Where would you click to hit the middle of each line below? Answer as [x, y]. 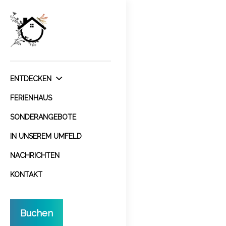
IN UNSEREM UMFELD [46, 136]
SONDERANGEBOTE [43, 117]
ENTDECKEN [32, 79]
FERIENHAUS [31, 98]
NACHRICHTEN [35, 155]
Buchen [37, 213]
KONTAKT [26, 175]
